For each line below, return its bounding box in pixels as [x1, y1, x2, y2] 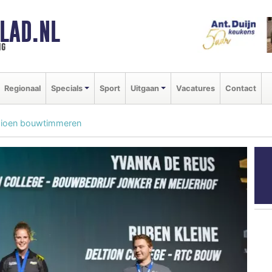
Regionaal [4, 83, 41, 93]
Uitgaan [130, 83, 159, 93]
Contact [225, 83, 256, 93]
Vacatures [175, 83, 215, 93]
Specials [51, 83, 83, 93]
